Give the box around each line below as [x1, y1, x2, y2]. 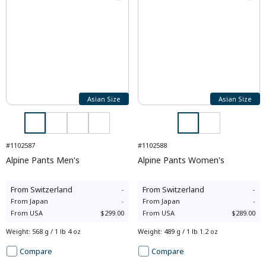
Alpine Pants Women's [137, 154, 224, 166]
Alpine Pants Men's [6, 154, 80, 166]
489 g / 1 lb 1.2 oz [163, 227, 218, 236]
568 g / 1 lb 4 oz [32, 227, 81, 236]
